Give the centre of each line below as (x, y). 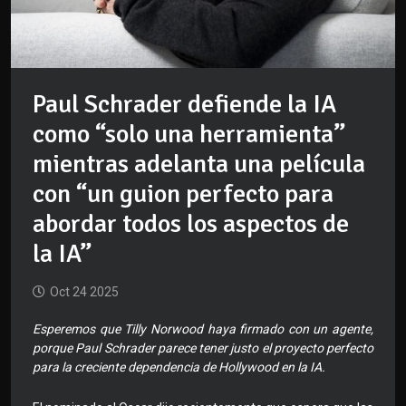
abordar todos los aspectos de (191, 224)
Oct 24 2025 (84, 292)
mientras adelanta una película (199, 164)
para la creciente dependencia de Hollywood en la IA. (179, 367)
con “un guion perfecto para (183, 194)
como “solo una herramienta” (189, 135)
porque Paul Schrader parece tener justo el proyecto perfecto (203, 348)
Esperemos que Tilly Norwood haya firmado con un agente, (203, 329)
